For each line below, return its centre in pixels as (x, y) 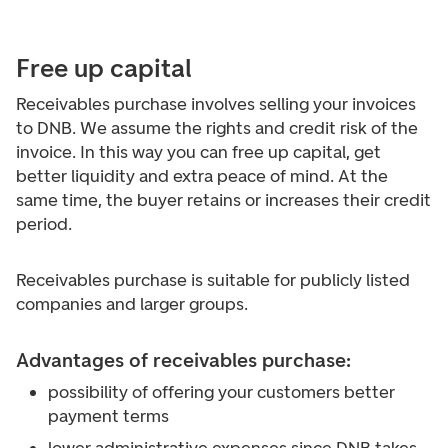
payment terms (108, 416)
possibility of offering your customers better (221, 392)
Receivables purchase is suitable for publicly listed (213, 280)
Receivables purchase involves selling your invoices (216, 104)
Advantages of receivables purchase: (183, 360)
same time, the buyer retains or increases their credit (223, 200)
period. (44, 224)
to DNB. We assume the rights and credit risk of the (217, 128)
